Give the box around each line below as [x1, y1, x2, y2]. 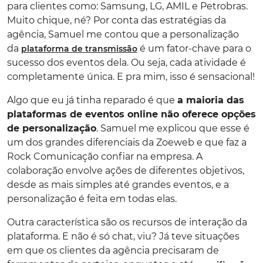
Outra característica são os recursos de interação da [7, 216, 247, 228]
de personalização [7, 122, 96, 134]
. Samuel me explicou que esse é [96, 122, 249, 134]
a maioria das [177, 94, 244, 106]
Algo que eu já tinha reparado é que [7, 94, 177, 106]
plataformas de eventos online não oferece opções [7, 108, 256, 120]
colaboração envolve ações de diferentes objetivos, [7, 164, 244, 176]
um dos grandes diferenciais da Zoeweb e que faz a [7, 136, 247, 148]
